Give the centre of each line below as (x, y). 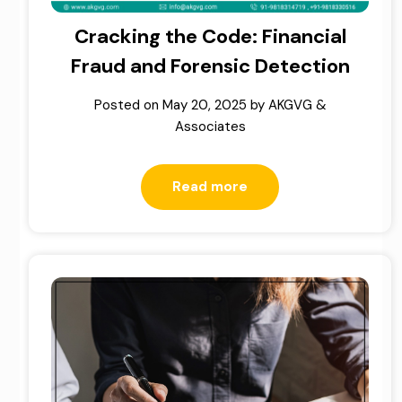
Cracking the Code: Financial (210, 37)
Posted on (128, 105)
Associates (210, 127)
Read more (210, 187)
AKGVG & (297, 105)
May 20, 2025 (204, 105)
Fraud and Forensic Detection (210, 66)
